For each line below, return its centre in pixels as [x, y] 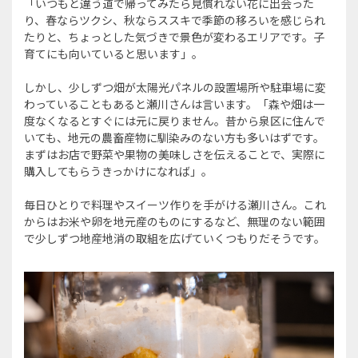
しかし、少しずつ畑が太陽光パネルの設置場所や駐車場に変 [175, 87]
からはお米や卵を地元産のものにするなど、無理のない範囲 [175, 221]
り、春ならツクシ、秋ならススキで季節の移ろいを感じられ [175, 20]
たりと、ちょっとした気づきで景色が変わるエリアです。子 [174, 36]
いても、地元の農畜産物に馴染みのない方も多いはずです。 [174, 137]
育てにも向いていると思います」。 [113, 53]
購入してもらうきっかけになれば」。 [118, 171]
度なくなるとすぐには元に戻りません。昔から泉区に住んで [175, 120]
